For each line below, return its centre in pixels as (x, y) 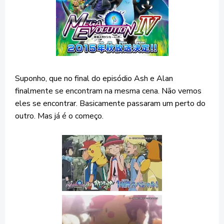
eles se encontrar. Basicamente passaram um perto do (110, 103)
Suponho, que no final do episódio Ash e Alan (94, 78)
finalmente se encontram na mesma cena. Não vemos (108, 91)
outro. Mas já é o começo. (59, 116)
